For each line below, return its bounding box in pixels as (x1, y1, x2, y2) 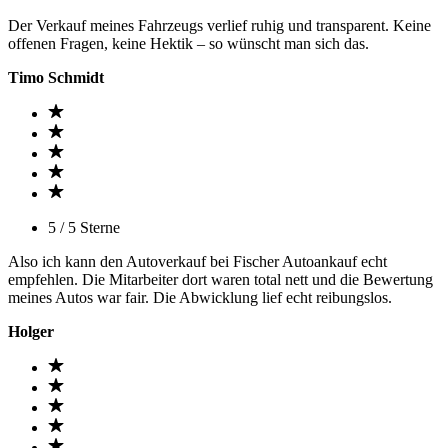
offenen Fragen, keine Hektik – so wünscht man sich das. (8, 35, 369, 52)
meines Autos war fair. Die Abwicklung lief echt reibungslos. (8, 289, 392, 306)
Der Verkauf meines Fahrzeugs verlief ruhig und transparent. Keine (8, 17, 431, 34)
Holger (8, 323, 54, 340)
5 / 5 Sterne (48, 219, 120, 236)
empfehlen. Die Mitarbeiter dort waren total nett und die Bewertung (8, 271, 433, 288)
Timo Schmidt (8, 69, 104, 86)
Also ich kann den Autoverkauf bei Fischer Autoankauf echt (8, 253, 387, 270)
